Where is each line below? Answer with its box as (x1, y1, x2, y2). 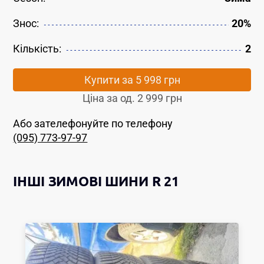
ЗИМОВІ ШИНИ (48, 172, 148, 190)
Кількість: (13, 42, 62, 55)
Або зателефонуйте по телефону (13, 118, 173, 130)
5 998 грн (135, 74, 180, 86)
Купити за (84, 74, 136, 86)
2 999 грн (137, 93, 182, 105)
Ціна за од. (82, 93, 137, 105)
